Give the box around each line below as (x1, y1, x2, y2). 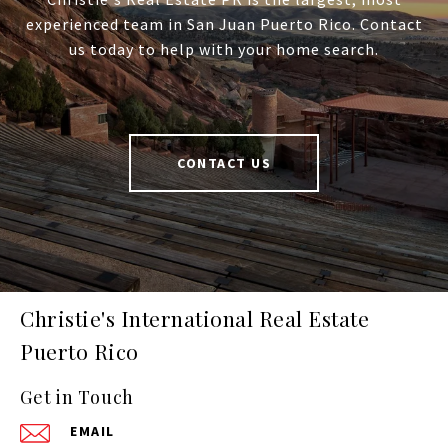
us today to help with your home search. (69, 39, 379, 60)
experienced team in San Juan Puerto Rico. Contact (25, 14, 423, 35)
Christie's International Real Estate (20, 304, 369, 333)
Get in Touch (20, 385, 134, 410)
